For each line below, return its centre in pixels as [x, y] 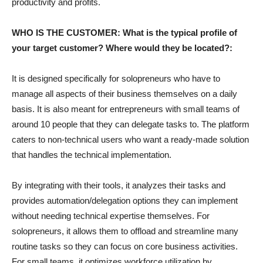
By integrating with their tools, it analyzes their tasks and [119, 185]
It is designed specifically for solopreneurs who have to [116, 78]
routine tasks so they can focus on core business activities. [125, 246]
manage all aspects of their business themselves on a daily [124, 93]
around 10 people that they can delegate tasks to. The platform [131, 124]
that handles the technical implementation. [92, 154]
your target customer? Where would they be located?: [122, 48]
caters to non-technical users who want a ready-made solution [130, 139]
